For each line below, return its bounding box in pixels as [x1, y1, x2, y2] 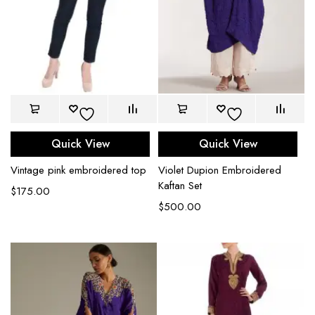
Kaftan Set [158, 178, 202, 194]
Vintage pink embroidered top [11, 162, 146, 179]
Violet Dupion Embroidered [158, 162, 281, 179]
